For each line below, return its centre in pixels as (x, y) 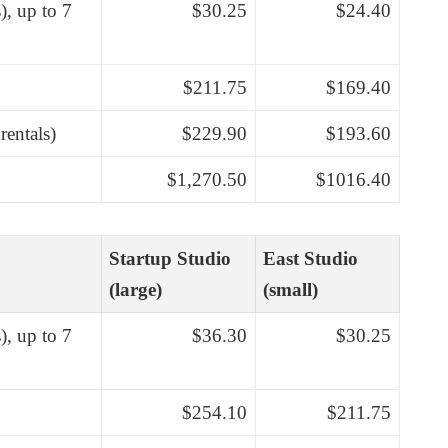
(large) (136, 289)
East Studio (311, 258)
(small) (291, 289)
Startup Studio (170, 258)
